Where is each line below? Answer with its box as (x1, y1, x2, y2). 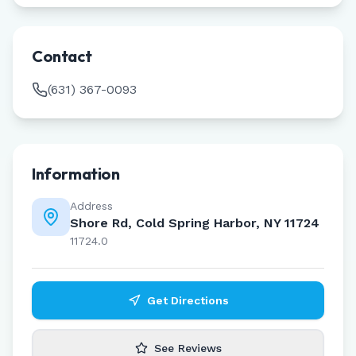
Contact (32, 46, 92, 66)
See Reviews (153, 342, 222, 354)
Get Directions (146, 294, 229, 307)
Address (70, 199, 113, 212)
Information (32, 164, 120, 184)
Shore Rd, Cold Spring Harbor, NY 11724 (70, 215, 319, 230)
